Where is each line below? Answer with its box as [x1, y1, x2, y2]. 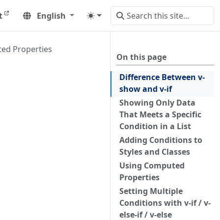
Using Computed [119, 160, 185, 171]
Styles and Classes [119, 146, 190, 157]
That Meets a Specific [119, 109, 201, 120]
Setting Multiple [119, 186, 183, 196]
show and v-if [119, 83, 172, 94]
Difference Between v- [119, 72, 205, 82]
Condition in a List [119, 121, 191, 132]
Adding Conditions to [119, 135, 202, 145]
